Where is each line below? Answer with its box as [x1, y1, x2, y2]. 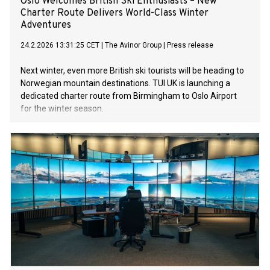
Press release [167, 41, 213, 50]
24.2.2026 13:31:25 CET [20, 41, 99, 50]
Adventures [20, 19, 71, 32]
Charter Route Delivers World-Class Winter [20, 7, 209, 20]
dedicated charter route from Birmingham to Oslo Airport [20, 91, 237, 101]
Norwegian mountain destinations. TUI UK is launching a [20, 78, 230, 89]
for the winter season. [20, 104, 104, 114]
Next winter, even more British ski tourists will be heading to [20, 66, 244, 76]
